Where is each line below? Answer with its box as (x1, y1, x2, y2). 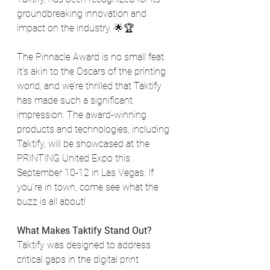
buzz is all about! (17, 195, 86, 207)
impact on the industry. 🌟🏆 (17, 22, 134, 34)
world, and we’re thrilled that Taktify (17, 80, 164, 92)
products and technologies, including (17, 123, 172, 135)
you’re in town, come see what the (17, 181, 161, 193)
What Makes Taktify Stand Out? (17, 224, 152, 236)
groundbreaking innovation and (17, 7, 149, 19)
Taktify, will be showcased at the (17, 137, 152, 149)
